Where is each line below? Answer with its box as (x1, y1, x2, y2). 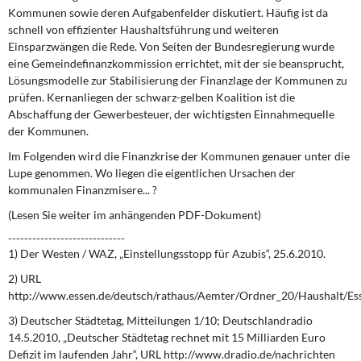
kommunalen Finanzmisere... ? (8, 183, 157, 197)
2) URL (8, 272, 41, 285)
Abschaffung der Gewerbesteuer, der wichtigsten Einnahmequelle (8, 107, 334, 121)
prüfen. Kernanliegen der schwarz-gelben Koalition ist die (8, 90, 295, 104)
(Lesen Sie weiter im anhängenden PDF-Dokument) (8, 208, 261, 222)
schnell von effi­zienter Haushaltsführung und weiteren (8, 23, 279, 36)
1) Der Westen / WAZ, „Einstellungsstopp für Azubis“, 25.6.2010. (8, 247, 326, 260)
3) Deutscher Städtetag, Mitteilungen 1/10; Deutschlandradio (8, 313, 313, 327)
